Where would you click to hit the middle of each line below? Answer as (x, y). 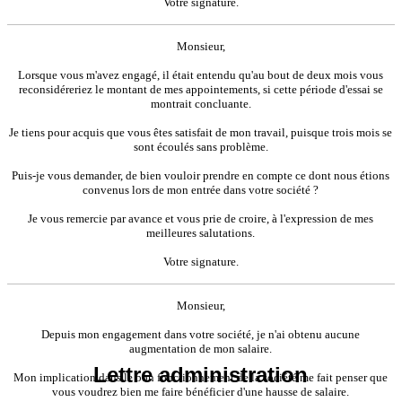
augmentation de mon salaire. (201, 348)
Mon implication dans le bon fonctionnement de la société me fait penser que (201, 377)
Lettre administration (201, 374)
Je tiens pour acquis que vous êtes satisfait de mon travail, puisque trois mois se (201, 132)
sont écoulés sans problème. (201, 146)
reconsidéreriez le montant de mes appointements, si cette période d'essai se (201, 89)
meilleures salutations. (201, 232)
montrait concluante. (201, 103)
